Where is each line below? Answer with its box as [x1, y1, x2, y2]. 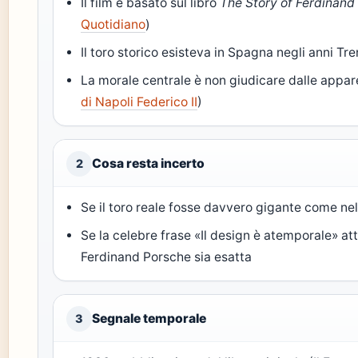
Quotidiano [81, 17, 146, 32]
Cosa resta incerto [92, 156, 205, 171]
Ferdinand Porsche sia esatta [81, 249, 253, 265]
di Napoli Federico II [81, 94, 198, 109]
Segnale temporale [92, 311, 206, 326]
